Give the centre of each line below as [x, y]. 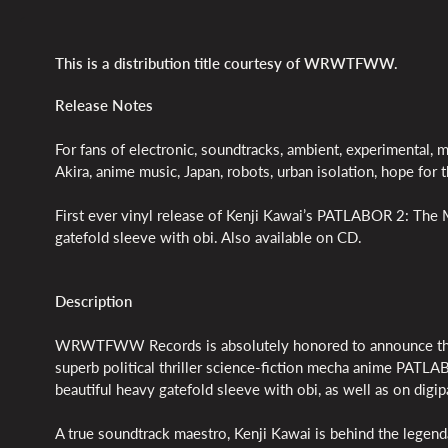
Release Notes [106, 105]
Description [95, 301]
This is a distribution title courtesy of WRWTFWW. [228, 63]
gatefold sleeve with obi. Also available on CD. [208, 237]
